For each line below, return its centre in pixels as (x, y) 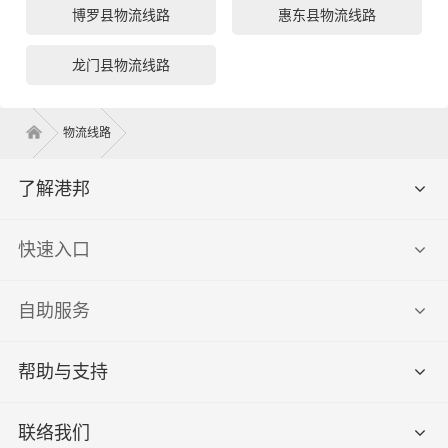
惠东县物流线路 (327, 14)
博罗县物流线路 (120, 14)
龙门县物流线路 (120, 64)
